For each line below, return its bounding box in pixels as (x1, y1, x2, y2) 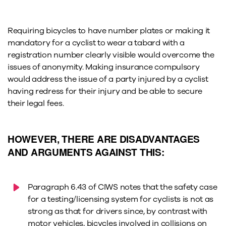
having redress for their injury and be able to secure (8, 86, 203, 97)
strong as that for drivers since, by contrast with (28, 206, 208, 217)
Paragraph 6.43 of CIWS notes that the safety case (28, 182, 217, 193)
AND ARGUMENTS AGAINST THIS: (8, 145, 164, 159)
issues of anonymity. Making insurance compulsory (8, 62, 200, 73)
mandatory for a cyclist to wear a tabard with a (8, 37, 185, 49)
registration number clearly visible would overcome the (8, 49, 214, 61)
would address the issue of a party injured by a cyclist (8, 74, 208, 85)
